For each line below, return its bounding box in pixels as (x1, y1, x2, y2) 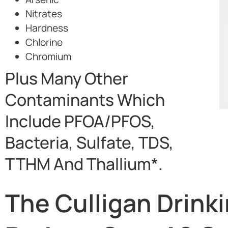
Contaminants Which (5, 88, 165, 111)
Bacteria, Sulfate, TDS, (5, 131, 174, 154)
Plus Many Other (5, 67, 128, 90)
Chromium (25, 49, 71, 63)
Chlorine (25, 35, 63, 49)
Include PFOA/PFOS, (5, 109, 155, 132)
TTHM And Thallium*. (5, 152, 163, 175)
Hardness (25, 21, 68, 35)
